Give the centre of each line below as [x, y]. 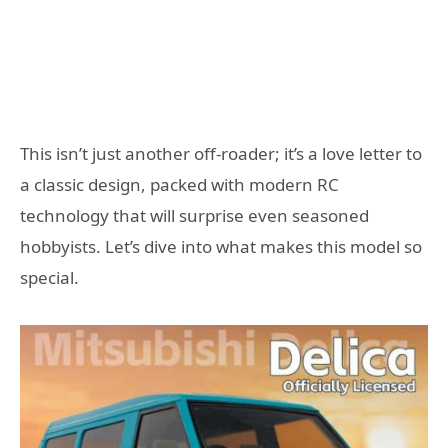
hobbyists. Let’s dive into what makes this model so [221, 247]
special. [49, 278]
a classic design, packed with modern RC [179, 185]
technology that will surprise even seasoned [194, 216]
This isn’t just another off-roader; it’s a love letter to [221, 154]
